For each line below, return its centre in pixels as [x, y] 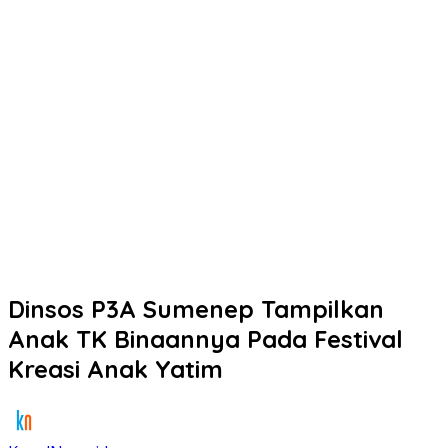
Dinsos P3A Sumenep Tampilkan [196, 308]
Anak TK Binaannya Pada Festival [205, 338]
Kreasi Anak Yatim [115, 368]
